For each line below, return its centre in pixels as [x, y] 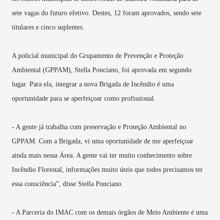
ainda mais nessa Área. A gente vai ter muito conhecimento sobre [102, 156]
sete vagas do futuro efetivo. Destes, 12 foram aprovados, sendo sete [107, 13]
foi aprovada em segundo [157, 70]
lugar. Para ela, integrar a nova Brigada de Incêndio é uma [93, 84]
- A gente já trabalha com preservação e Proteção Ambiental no [99, 127]
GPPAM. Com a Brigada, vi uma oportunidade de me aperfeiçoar [103, 141]
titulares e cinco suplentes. [49, 27]
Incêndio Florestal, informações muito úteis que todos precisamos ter [107, 170]
